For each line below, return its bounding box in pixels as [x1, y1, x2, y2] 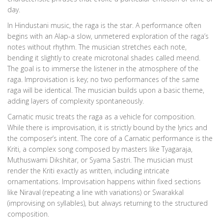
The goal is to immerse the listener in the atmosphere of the [7, 64, 198, 74]
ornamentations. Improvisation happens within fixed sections [7, 177, 201, 187]
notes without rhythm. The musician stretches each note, [7, 42, 187, 52]
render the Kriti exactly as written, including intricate [7, 166, 169, 176]
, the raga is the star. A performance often [69, 21, 201, 30]
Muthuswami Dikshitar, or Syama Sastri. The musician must [7, 155, 193, 165]
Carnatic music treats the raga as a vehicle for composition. [7, 112, 195, 122]
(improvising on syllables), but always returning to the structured [7, 198, 208, 208]
